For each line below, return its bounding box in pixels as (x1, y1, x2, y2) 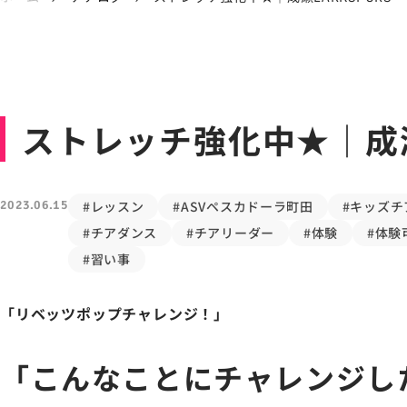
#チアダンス (82, 223, 158, 243)
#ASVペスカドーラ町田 (173, 197, 313, 216)
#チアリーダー (186, 223, 274, 243)
